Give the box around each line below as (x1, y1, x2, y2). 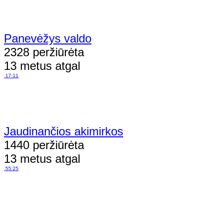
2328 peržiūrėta (4, 45, 84, 59)
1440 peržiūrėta (4, 138, 84, 152)
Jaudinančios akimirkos (4, 124, 123, 138)
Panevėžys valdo (4, 31, 91, 45)
